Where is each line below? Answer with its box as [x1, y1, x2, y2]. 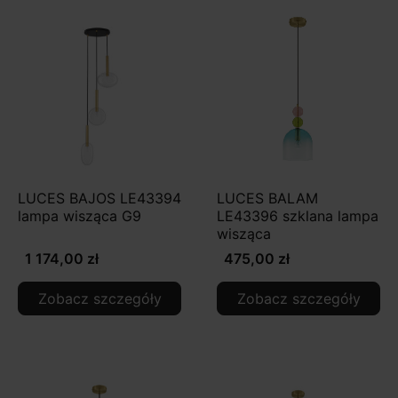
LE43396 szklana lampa [217, 206, 378, 225]
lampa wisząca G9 [18, 206, 141, 225]
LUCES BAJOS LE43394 [18, 188, 181, 207]
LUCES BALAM [217, 188, 318, 207]
